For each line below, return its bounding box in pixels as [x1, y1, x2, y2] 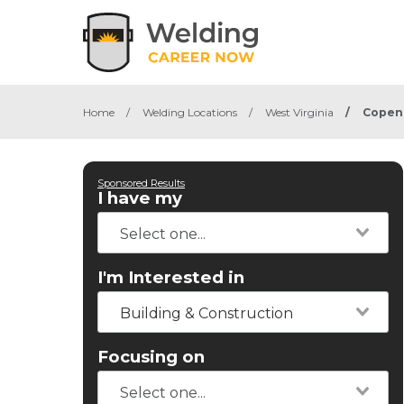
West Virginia [265, 106, 334, 119]
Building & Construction [120, 305, 293, 322]
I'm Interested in [97, 267, 244, 288]
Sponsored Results [97, 177, 185, 189]
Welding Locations [142, 106, 237, 119]
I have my [97, 188, 182, 208]
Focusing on [97, 346, 205, 367]
